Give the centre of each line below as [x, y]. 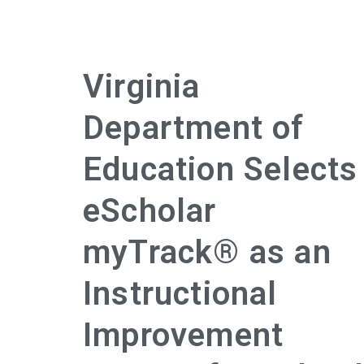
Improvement [184, 335]
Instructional [180, 293]
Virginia [142, 86]
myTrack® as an [207, 252]
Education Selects [221, 169]
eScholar [150, 210]
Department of [194, 128]
